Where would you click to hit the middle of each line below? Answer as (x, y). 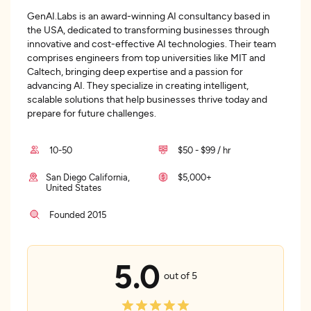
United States (74, 187)
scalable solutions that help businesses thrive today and (147, 99)
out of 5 (181, 275)
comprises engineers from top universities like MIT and (146, 57)
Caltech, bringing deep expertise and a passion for (135, 71)
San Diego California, (88, 177)
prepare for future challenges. (92, 113)
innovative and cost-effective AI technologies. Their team (152, 43)
